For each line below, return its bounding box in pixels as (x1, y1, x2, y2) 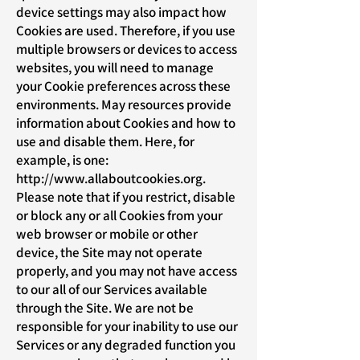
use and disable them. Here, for (16, 133, 194, 150)
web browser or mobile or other (16, 225, 198, 243)
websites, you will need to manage (16, 59, 214, 76)
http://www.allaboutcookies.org (16, 170, 202, 187)
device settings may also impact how (16, 3, 227, 21)
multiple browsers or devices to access (16, 40, 237, 58)
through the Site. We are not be (16, 299, 194, 317)
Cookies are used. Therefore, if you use (16, 22, 235, 39)
